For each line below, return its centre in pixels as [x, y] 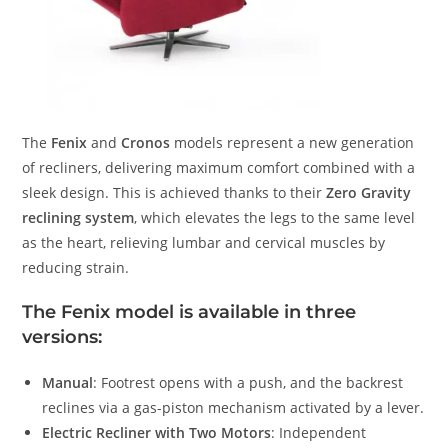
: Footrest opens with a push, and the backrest [248, 383]
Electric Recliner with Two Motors [157, 433]
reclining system [78, 218]
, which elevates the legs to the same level [275, 218]
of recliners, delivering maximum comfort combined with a [219, 168]
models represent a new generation [292, 143]
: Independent [319, 433]
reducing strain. [76, 268]
